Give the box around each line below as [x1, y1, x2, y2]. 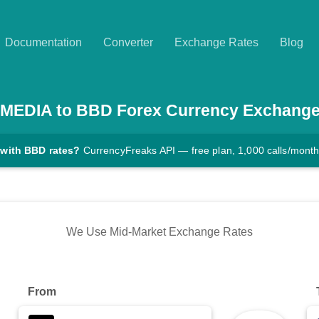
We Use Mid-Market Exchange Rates [66, 226, 253, 239]
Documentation [5, 36, 82, 48]
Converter [103, 36, 153, 48]
